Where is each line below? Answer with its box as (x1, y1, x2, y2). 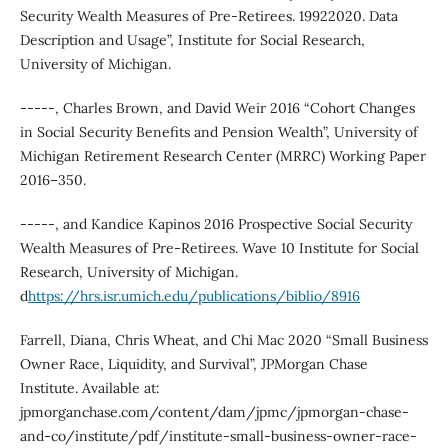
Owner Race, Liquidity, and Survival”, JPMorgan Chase (19, 355, 368, 374)
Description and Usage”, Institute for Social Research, (19, 31, 365, 50)
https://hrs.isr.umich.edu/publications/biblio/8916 (27, 287, 360, 306)
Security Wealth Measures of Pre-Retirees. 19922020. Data (19, 7, 398, 26)
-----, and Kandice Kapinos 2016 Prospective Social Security (19, 215, 412, 234)
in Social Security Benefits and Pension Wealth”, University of (19, 123, 418, 142)
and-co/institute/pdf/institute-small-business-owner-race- (19, 427, 417, 446)
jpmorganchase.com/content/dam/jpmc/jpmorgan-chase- (19, 403, 409, 422)
